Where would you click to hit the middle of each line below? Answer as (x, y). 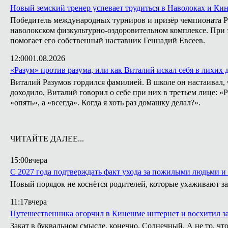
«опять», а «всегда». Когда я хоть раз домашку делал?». (105, 103)
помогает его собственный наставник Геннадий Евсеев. (108, 40)
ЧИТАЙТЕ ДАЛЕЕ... (47, 139)
